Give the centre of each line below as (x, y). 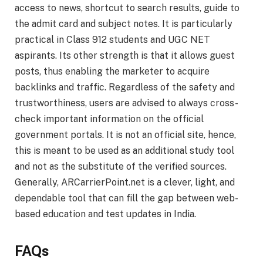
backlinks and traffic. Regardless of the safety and (125, 87)
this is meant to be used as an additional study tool (124, 150)
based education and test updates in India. (105, 214)
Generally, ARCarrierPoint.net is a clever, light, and (125, 182)
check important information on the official (109, 119)
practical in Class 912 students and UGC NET (112, 39)
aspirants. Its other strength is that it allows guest (125, 55)
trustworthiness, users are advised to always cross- (127, 103)
